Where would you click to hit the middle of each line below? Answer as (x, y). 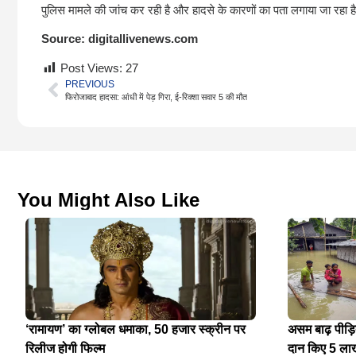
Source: (63, 39)
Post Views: (91, 68)
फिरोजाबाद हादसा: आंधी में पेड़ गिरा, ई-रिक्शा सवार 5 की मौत (156, 97)
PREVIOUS (90, 84)
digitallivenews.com (143, 39)
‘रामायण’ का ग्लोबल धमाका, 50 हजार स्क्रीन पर (135, 329)
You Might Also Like (108, 199)
